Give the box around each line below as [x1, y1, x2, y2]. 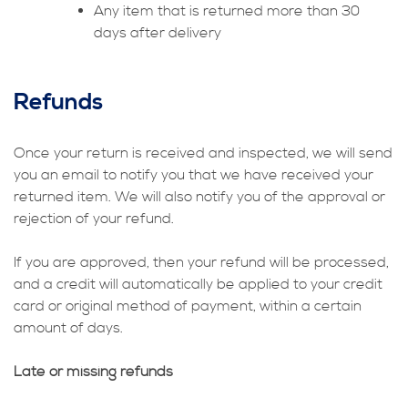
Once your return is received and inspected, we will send [14, 144, 393, 163]
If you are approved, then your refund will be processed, [14, 253, 389, 272]
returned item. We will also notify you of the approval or [14, 188, 385, 207]
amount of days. [14, 319, 123, 338]
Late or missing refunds [14, 362, 173, 382]
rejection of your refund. [14, 209, 174, 229]
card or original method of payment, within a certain [14, 297, 362, 316]
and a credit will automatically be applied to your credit [14, 275, 382, 294]
